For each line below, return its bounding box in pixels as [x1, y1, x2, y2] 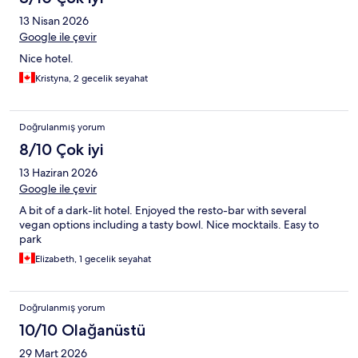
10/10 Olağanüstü [19, 320, 145, 340]
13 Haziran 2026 [19, 165, 97, 181]
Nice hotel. [19, 51, 74, 66]
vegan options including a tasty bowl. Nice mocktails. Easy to [19, 217, 319, 233]
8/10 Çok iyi [19, 140, 103, 160]
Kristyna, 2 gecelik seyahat [35, 72, 148, 86]
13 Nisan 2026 [19, 14, 89, 29]
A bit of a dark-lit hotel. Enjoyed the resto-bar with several [19, 203, 306, 218]
